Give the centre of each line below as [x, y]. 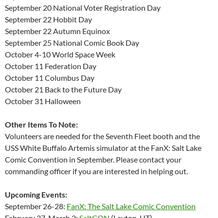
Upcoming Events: [36, 194]
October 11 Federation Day [51, 66]
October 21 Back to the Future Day [63, 89]
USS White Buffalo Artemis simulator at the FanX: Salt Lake [103, 147]
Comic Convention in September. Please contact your [93, 159]
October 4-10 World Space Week [60, 54]
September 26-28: [36, 206]
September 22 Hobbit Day [48, 19]
